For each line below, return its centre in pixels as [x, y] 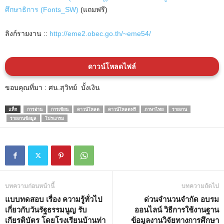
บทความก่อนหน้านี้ [30, 186]
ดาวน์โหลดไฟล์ [112, 66]
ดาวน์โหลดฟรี [122, 109]
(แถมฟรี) [93, 10]
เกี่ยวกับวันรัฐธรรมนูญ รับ [46, 210]
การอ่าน [35, 109]
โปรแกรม [54, 118]
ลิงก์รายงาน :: [27, 34]
